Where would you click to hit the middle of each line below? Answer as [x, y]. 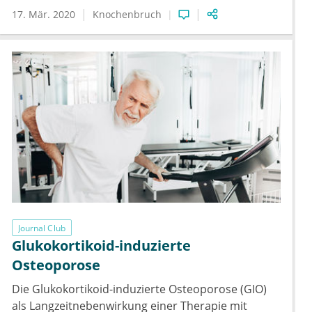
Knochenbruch [127, 15]
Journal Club [42, 228]
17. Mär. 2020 [44, 15]
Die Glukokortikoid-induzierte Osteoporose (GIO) [139, 289]
